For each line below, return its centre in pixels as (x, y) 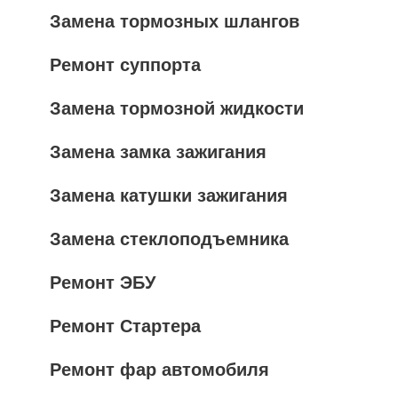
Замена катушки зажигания (169, 195)
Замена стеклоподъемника (169, 239)
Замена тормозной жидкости (177, 108)
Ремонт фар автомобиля (159, 370)
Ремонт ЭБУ (103, 283)
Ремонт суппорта (125, 65)
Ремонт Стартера (125, 326)
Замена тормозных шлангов (175, 21)
